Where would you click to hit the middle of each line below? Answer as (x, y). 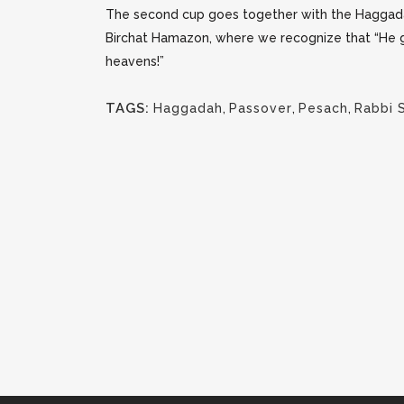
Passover (261, 108)
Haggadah (188, 108)
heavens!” (135, 61)
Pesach (323, 108)
